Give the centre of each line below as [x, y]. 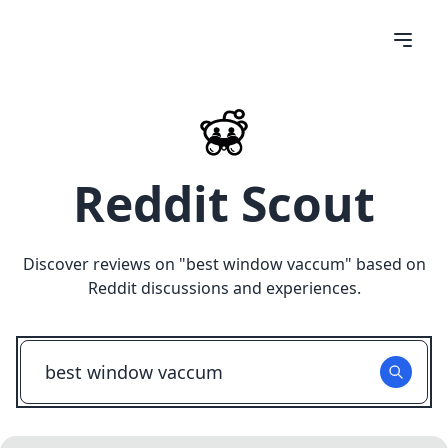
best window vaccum [265, 264]
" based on [385, 264]
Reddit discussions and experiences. [224, 288]
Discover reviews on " [104, 264]
